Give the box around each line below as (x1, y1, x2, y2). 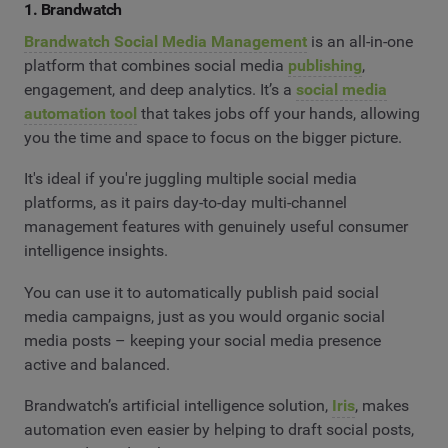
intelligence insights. (24, 241, 168, 261)
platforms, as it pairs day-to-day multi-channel (24, 193, 347, 213)
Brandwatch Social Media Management (24, 31, 307, 51)
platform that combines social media (24, 55, 288, 75)
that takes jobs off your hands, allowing (137, 103, 420, 123)
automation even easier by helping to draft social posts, (24, 420, 414, 440)
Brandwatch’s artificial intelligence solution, (24, 396, 332, 416)
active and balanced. (24, 354, 170, 374)
